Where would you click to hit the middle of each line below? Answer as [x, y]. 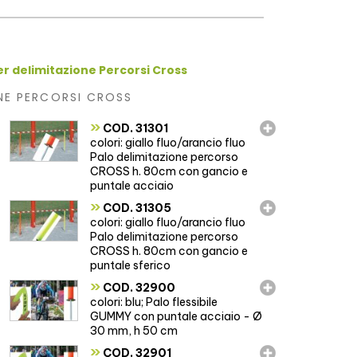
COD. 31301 [135, 128]
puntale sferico [131, 265]
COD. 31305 [136, 208]
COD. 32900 [138, 287]
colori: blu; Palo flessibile [154, 302]
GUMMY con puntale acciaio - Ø [177, 316]
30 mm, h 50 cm [134, 330]
